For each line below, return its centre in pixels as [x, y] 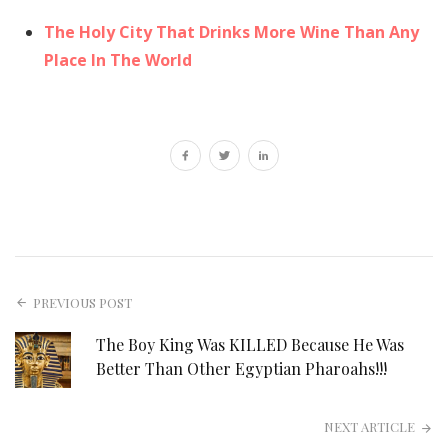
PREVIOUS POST [83, 302]
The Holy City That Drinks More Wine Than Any [231, 32]
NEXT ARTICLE [369, 426]
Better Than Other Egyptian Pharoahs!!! [241, 369]
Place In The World [117, 60]
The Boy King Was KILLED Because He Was [249, 345]
